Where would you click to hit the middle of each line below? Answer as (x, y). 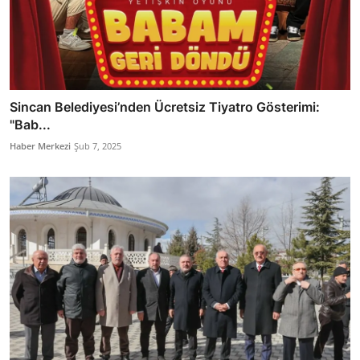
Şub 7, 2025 (98, 146)
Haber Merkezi (40, 146)
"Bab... (30, 125)
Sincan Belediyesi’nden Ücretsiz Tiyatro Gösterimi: (165, 107)
